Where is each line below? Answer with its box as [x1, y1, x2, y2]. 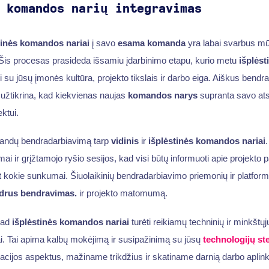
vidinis [110, 136, 139, 147]
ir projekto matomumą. [76, 188, 168, 199]
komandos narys [127, 89, 198, 100]
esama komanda [117, 37, 186, 48]
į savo [89, 37, 118, 48]
